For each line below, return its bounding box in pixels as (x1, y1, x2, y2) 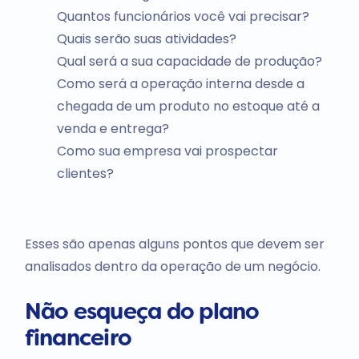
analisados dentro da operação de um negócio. (24, 256, 321, 276)
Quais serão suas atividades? (56, 29, 236, 48)
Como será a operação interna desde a (56, 74, 305, 93)
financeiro (24, 329, 137, 350)
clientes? (56, 163, 114, 183)
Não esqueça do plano (24, 302, 260, 324)
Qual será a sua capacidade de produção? (56, 51, 322, 71)
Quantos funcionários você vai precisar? (56, 6, 309, 26)
